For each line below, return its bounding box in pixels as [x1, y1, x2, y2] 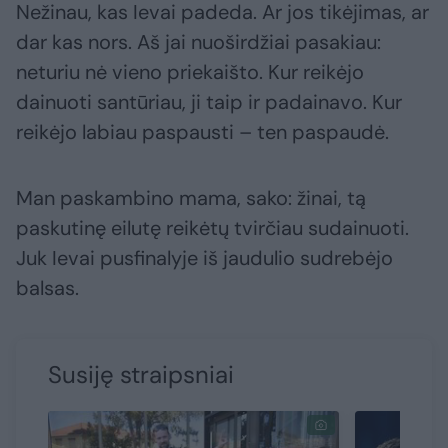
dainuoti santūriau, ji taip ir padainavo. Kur [16, 88, 402, 115]
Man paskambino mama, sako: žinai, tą [16, 184, 366, 211]
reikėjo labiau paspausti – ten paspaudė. [16, 118, 389, 145]
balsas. [16, 274, 79, 301]
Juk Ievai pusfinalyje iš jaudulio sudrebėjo [16, 244, 393, 271]
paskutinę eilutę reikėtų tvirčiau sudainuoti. [16, 214, 409, 241]
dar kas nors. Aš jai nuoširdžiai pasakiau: [16, 28, 381, 55]
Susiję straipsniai [48, 358, 234, 390]
